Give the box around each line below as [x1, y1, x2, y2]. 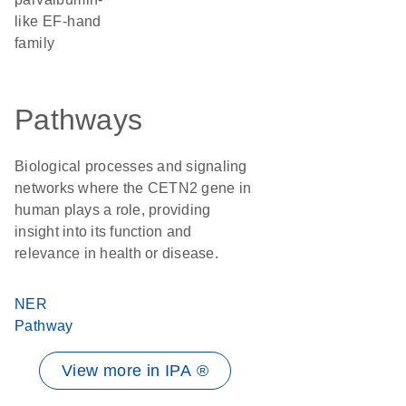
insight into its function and [14, 224, 192, 239]
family [14, 35, 55, 51]
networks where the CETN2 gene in [14, 180, 251, 196]
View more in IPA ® [61, 362, 209, 380]
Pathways [14, 103, 142, 136]
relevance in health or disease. [14, 246, 218, 261]
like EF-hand [14, 14, 101, 29]
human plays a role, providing [14, 202, 211, 217]
